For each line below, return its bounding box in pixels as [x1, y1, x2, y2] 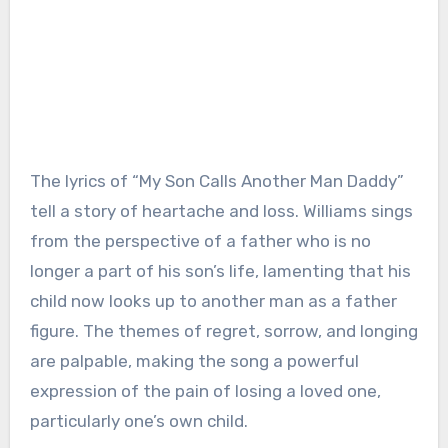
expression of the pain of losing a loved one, [29, 380, 381, 401]
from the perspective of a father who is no [29, 230, 371, 251]
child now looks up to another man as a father [29, 290, 397, 311]
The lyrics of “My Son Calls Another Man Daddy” [29, 170, 404, 191]
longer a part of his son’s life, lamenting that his [29, 260, 411, 281]
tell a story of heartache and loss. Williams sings [29, 200, 413, 221]
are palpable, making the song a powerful [29, 350, 359, 371]
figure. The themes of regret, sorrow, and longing [29, 320, 418, 341]
